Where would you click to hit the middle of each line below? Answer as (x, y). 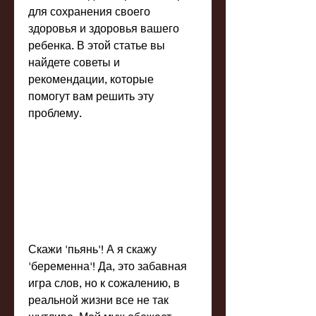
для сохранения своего (89, 11)
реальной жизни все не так (98, 300)
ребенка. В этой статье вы (97, 45)
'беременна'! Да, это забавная (108, 266)
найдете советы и (74, 62)
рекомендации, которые (91, 79)
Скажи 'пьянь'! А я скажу (92, 249)
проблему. (55, 113)
